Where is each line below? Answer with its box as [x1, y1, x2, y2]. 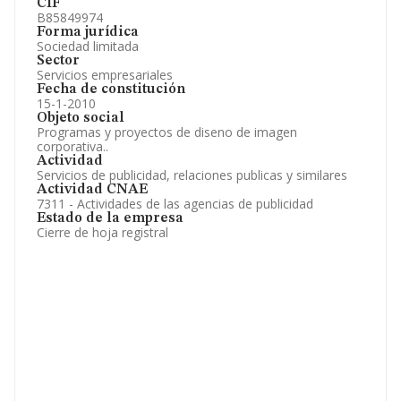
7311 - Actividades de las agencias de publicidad [37, 195, 313, 212]
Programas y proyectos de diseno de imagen [37, 124, 297, 141]
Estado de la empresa [37, 211, 183, 226]
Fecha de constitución [37, 82, 185, 97]
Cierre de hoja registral [37, 224, 168, 241]
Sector [37, 54, 80, 68]
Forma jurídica [37, 25, 139, 39]
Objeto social [37, 111, 124, 125]
